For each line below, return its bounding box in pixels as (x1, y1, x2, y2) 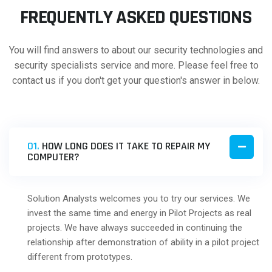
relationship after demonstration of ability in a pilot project (27, 237, 259, 248)
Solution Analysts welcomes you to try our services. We (27, 193, 250, 204)
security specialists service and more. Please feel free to (13, 59, 259, 71)
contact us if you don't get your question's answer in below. (12, 75, 260, 86)
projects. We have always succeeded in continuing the (27, 222, 242, 233)
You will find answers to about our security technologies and (9, 44, 263, 56)
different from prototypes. (27, 251, 132, 262)
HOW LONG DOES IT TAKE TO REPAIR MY (39, 139, 210, 153)
